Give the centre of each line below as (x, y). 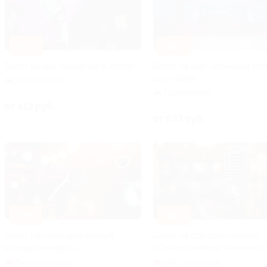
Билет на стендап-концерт (206, 235)
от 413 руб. (30, 106)
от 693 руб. (179, 118)
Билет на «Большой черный (59, 235)
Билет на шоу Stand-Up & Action (69, 66)
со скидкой (175, 78)
